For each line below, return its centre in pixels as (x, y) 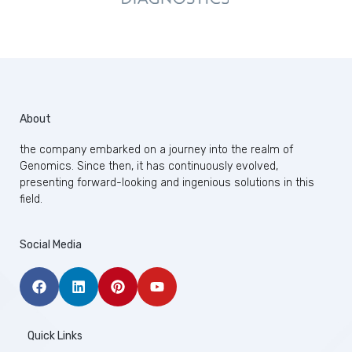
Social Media (51, 244)
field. (31, 199)
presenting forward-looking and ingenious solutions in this (167, 182)
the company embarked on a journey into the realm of (156, 149)
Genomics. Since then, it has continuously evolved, (149, 166)
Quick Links (55, 335)
